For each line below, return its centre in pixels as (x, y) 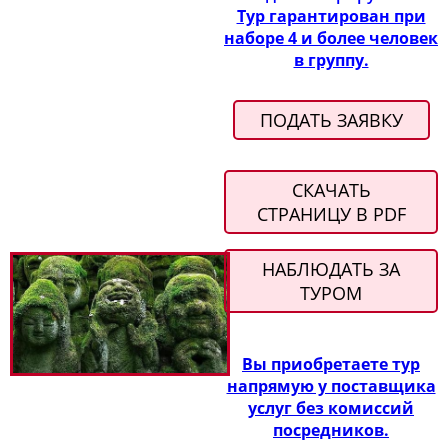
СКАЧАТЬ (331, 190)
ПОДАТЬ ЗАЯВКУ (331, 120)
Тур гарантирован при (331, 16)
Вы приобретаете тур (331, 364)
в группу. (331, 60)
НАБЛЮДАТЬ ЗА (331, 269)
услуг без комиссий (331, 408)
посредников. (331, 430)
